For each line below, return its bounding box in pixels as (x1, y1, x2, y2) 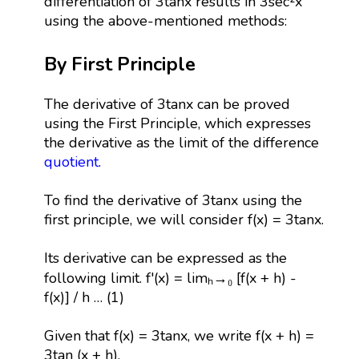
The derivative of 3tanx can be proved (43, 94, 290, 114)
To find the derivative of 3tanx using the (43, 190, 302, 210)
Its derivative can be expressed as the (43, 248, 287, 268)
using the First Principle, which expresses (43, 113, 311, 133)
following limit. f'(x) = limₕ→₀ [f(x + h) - (43, 268, 296, 288)
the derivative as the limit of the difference (43, 132, 319, 152)
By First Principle (43, 50, 196, 77)
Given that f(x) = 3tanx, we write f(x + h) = (43, 325, 314, 345)
